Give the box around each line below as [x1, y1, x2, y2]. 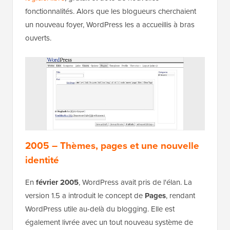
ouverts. [25, 32, 51, 44]
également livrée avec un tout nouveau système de [25, 216, 193, 228]
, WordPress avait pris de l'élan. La [79, 176, 192, 188]
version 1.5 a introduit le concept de [25, 189, 145, 201]
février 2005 [36, 176, 79, 188]
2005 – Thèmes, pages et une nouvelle [25, 138, 199, 153]
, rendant [166, 189, 195, 201]
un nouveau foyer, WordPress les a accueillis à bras [25, 19, 195, 31]
